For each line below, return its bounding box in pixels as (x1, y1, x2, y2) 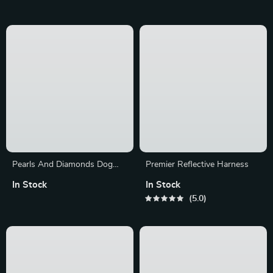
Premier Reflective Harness (146, 175, 249, 183)
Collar (12, 188, 34, 196)
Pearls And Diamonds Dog (12, 175, 113, 183)
